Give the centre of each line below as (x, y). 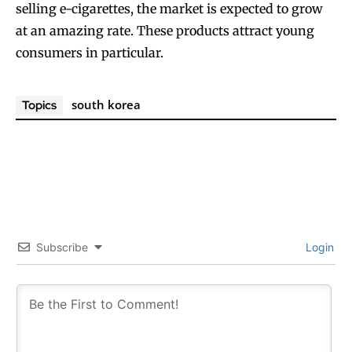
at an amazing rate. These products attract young (165, 31)
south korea (106, 105)
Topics (39, 106)
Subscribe (62, 247)
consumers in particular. (90, 53)
